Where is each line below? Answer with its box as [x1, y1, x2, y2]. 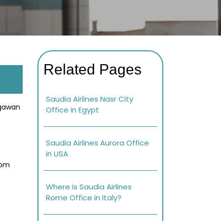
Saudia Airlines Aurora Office [46, 138, 149, 148]
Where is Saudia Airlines [46, 182, 132, 192]
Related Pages [43, 61, 142, 78]
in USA [46, 148, 68, 159]
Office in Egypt [46, 105, 99, 115]
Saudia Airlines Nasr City [46, 94, 133, 105]
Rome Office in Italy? [46, 192, 121, 203]
